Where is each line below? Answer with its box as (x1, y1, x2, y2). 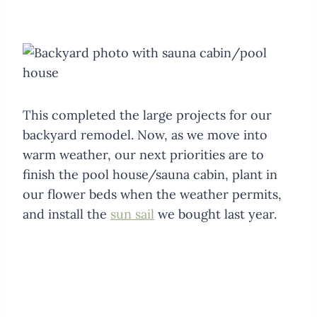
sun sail (110, 205, 154, 222)
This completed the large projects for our (23, 106, 272, 123)
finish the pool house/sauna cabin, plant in (23, 166, 277, 183)
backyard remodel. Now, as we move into (23, 126, 267, 143)
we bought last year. (154, 205, 280, 222)
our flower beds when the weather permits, (23, 185, 282, 202)
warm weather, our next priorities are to (23, 146, 264, 163)
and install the (23, 205, 110, 222)
